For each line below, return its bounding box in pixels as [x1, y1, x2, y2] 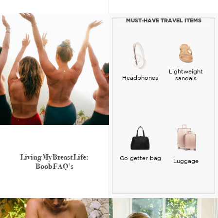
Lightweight [169, 69, 203, 74]
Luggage [173, 158, 199, 164]
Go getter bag [119, 155, 161, 161]
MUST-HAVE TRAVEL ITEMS [126, 18, 201, 24]
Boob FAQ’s [35, 162, 73, 171]
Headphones [122, 75, 159, 81]
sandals [175, 75, 197, 81]
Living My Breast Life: [20, 152, 88, 162]
